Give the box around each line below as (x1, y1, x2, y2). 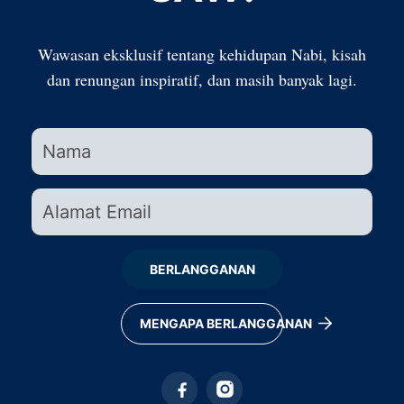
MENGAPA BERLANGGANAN (140, 316, 315, 331)
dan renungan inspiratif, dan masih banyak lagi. (47, 69, 357, 90)
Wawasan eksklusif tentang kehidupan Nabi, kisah (38, 43, 366, 65)
